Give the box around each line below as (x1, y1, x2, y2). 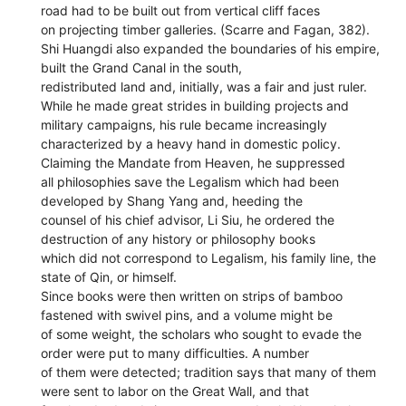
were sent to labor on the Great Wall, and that (41, 382, 310, 399)
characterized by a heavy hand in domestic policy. (41, 135, 342, 151)
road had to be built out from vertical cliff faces (41, 2, 321, 18)
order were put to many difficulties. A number (41, 344, 310, 361)
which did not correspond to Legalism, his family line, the (41, 249, 377, 266)
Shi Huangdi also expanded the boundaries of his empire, (41, 40, 381, 56)
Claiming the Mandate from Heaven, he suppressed (41, 154, 346, 170)
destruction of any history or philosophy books (41, 230, 316, 246)
